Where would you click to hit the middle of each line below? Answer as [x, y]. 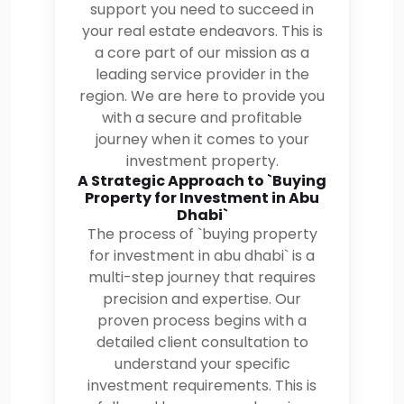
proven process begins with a [202, 320]
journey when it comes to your [202, 139]
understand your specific [202, 363]
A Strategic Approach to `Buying [202, 180]
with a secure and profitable [202, 117]
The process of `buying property [202, 234]
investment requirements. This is [202, 385]
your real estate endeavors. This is [202, 31]
